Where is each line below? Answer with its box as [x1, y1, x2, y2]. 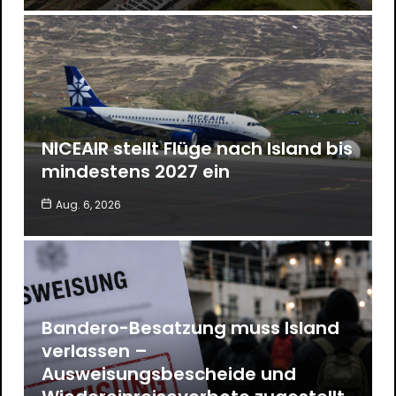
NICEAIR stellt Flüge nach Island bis [41, 135, 353, 161]
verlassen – [41, 338, 148, 363]
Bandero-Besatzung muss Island [41, 315, 339, 340]
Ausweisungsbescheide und [41, 361, 296, 386]
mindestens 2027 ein [41, 158, 230, 184]
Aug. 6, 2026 [55, 196, 121, 212]
